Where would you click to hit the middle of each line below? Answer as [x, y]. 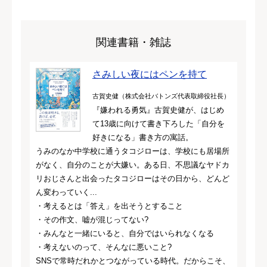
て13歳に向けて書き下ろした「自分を [159, 123]
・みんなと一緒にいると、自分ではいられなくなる [125, 233]
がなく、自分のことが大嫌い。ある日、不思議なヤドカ [133, 164]
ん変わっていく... [66, 192]
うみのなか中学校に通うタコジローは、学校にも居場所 [133, 151]
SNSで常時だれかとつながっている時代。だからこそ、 [133, 260]
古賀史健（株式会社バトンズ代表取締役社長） [161, 96]
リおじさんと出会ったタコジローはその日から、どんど [133, 178]
